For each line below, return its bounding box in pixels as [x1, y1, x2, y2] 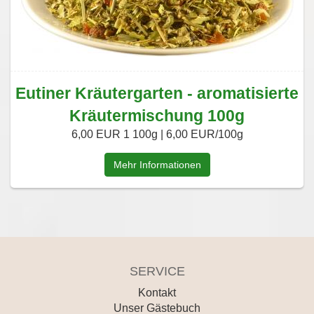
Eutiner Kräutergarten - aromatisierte [15, 84, 299, 103]
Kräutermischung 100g [69, 107, 245, 125]
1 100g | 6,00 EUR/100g [123, 128, 243, 141]
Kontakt [138, 287, 176, 299]
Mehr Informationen [113, 159, 201, 171]
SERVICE [129, 264, 185, 279]
